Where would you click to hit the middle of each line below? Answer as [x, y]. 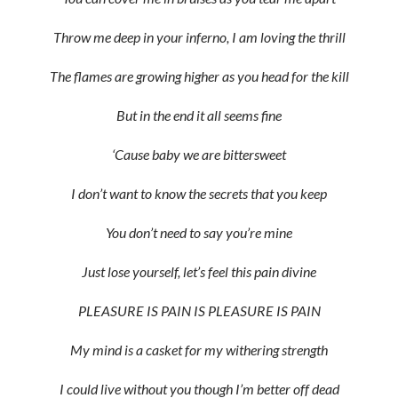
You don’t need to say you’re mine [199, 232]
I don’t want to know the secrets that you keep [199, 193]
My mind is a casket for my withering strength [199, 350]
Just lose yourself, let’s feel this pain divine [199, 271]
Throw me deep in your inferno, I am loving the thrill [199, 37]
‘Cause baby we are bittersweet [199, 154]
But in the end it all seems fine [199, 115]
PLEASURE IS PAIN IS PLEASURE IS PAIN [199, 310]
